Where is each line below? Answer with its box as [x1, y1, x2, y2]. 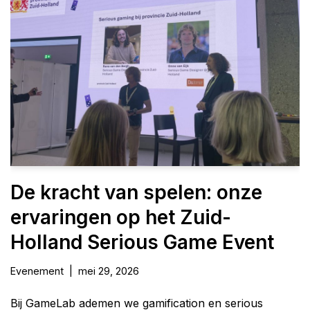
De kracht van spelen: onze [10, 180, 262, 204]
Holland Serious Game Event [10, 230, 274, 254]
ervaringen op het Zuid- [10, 205, 231, 229]
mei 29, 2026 [78, 264, 139, 277]
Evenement [10, 264, 64, 277]
